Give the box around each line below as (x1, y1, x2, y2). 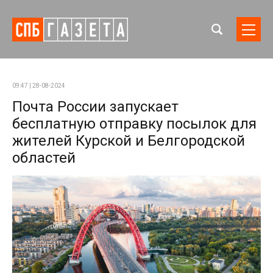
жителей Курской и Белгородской (12, 132, 245, 149)
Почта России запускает (12, 98, 179, 115)
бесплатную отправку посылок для (12, 115, 257, 132)
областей (12, 149, 76, 166)
